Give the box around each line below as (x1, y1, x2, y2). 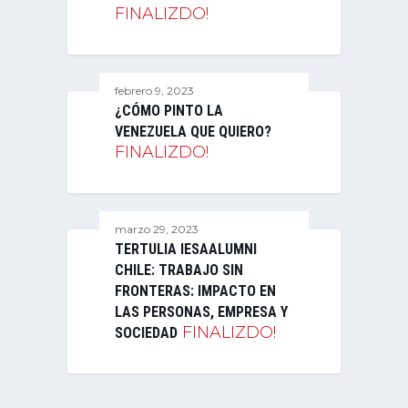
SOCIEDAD (115, 323, 178, 342)
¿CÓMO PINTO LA (115, 101, 223, 119)
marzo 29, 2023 (115, 221, 199, 236)
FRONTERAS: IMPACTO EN (115, 281, 276, 300)
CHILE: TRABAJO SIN (115, 260, 243, 279)
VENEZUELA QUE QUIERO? (115, 122, 271, 140)
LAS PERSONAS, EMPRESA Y (115, 302, 288, 321)
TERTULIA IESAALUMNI (115, 240, 257, 258)
